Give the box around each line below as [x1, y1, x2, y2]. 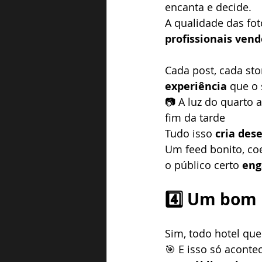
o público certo [165, 158, 242, 172]
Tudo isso [165, 126, 215, 140]
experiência [165, 79, 227, 94]
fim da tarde [165, 111, 225, 125]
